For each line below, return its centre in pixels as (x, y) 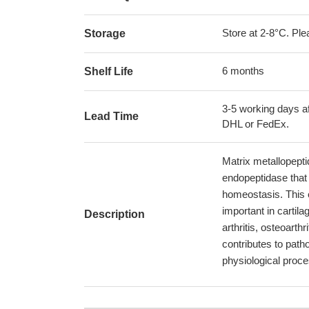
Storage (105, 33)
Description (114, 214)
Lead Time (111, 116)
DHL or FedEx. (256, 124)
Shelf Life (109, 71)
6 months (243, 71)
